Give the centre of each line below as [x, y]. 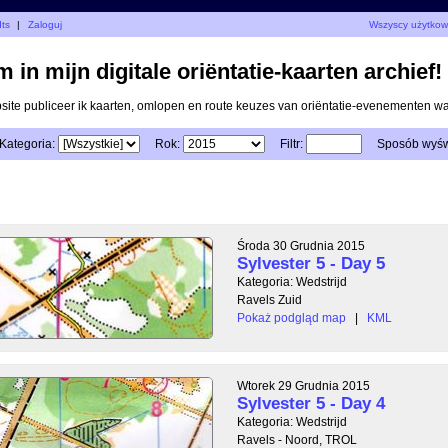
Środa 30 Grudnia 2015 [301, 245]
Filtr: [291, 143]
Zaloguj [45, 24]
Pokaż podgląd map [291, 317]
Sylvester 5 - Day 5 [311, 263]
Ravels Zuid [269, 299]
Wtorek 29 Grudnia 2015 [303, 385]
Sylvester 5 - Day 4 [311, 403]
